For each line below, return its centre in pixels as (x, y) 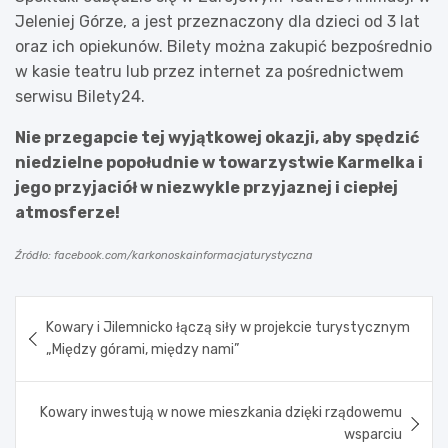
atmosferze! (67, 212)
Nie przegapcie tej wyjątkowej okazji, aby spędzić (217, 137)
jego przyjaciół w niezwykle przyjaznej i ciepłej (206, 187)
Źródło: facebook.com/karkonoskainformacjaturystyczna (164, 255)
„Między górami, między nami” (142, 349)
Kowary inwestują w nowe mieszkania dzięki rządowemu (221, 412)
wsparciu (373, 434)
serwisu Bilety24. (80, 96)
